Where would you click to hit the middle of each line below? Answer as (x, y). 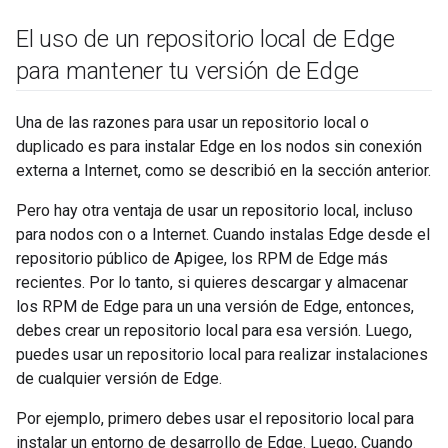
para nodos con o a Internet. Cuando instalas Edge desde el (223, 234)
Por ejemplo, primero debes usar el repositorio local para (215, 418)
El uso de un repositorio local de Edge (205, 39)
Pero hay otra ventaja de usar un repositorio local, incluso (214, 210)
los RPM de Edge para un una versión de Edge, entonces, (215, 306)
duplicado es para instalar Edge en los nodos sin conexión (219, 146)
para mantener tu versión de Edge (187, 71)
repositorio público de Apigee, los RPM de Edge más (202, 258)
